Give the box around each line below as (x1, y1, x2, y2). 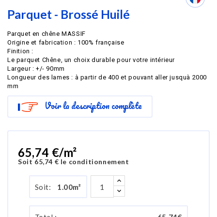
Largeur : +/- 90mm (7, 65, 65, 72)
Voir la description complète (44, 99, 142, 112)
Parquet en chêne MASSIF (7, 30, 86, 37)
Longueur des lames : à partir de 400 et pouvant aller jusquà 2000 (7, 74, 207, 81)
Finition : (7, 47, 33, 55)
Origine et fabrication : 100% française (7, 39, 124, 46)
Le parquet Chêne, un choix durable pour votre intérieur (7, 56, 175, 63)
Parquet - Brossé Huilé (7, 7, 130, 21)
